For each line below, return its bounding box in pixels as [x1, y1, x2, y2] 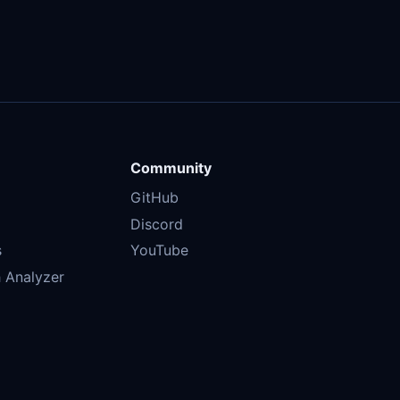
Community [129, 159, 212, 178]
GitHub [129, 187, 179, 206]
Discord [129, 214, 183, 233]
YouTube [129, 241, 188, 260]
